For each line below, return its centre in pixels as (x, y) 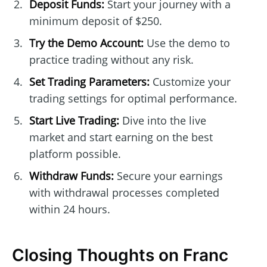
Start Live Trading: (74, 121)
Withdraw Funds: (71, 176)
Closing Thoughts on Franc (120, 255)
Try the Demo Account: (86, 43)
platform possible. (75, 154)
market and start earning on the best (121, 137)
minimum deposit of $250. (95, 21)
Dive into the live (162, 121)
